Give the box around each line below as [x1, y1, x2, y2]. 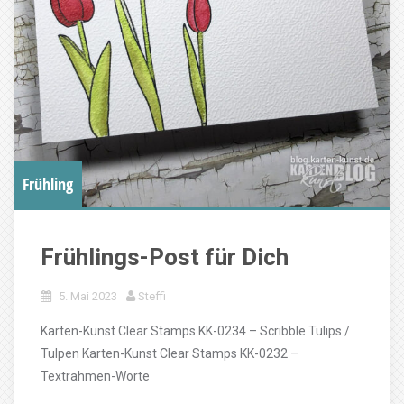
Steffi [138, 289, 166, 303]
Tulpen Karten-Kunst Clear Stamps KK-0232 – [41, 346, 298, 361]
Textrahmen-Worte [41, 369, 161, 383]
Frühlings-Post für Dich [41, 243, 289, 271]
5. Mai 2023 [59, 289, 117, 303]
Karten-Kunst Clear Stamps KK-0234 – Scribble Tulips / [41, 324, 350, 338]
